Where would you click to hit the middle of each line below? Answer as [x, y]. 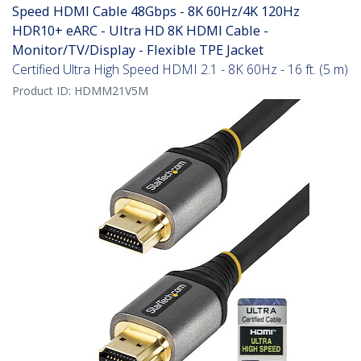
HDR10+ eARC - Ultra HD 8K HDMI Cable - [140, 31]
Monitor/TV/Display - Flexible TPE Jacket [138, 50]
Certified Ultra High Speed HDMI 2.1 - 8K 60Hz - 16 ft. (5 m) [180, 70]
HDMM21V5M [111, 91]
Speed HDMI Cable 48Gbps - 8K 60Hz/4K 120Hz [156, 11]
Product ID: [43, 91]
